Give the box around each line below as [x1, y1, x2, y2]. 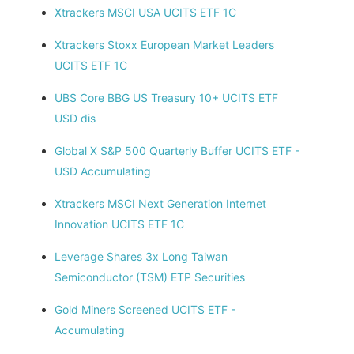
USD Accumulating [55, 164, 151, 178]
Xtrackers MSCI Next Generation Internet [55, 196, 266, 210]
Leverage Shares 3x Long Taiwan [55, 249, 228, 263]
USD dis [55, 111, 96, 125]
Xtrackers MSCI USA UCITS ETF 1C [55, 5, 236, 19]
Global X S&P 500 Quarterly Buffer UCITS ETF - [55, 143, 299, 157]
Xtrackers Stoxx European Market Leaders [55, 37, 274, 51]
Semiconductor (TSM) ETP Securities [55, 269, 245, 284]
